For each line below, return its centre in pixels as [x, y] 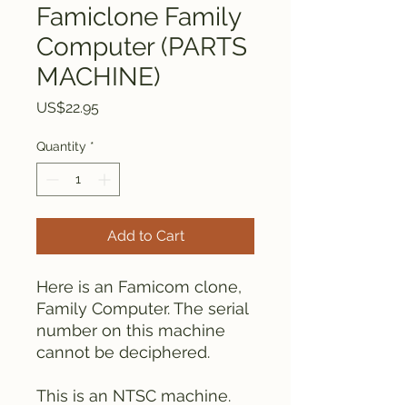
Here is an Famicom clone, [139, 287]
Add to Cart [145, 236]
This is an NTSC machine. [134, 396]
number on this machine [131, 330]
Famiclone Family [139, 17]
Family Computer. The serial [142, 308]
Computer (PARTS [142, 47]
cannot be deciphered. [123, 352]
